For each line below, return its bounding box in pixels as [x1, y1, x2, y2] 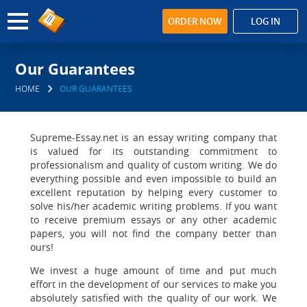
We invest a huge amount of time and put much [30, 264, 277, 277]
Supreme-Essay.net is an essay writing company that [30, 131, 277, 144]
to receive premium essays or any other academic [30, 213, 277, 226]
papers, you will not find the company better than [30, 227, 277, 240]
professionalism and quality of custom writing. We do [30, 158, 277, 171]
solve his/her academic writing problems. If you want [30, 199, 277, 212]
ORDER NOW [168, 15, 222, 27]
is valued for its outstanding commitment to [30, 145, 277, 158]
